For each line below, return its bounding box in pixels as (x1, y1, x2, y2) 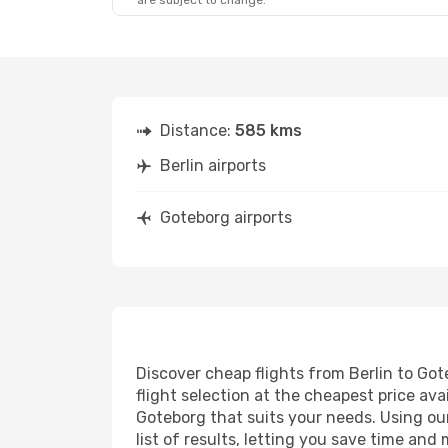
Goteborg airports (160, 208, 292, 227)
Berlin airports (160, 156, 266, 175)
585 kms (235, 121, 302, 140)
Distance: (160, 121, 235, 140)
